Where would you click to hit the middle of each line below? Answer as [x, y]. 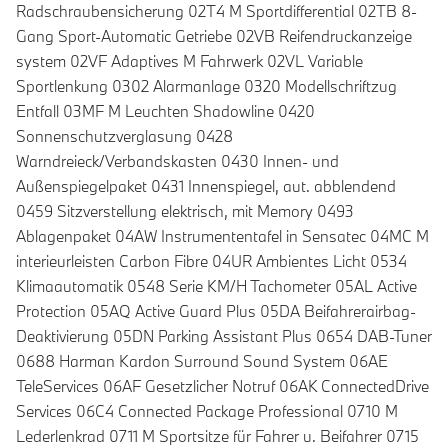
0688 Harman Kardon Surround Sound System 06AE [202, 361]
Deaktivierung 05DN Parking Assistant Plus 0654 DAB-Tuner [224, 336]
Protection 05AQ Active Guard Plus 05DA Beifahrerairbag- [216, 311]
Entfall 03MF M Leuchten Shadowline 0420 [165, 111]
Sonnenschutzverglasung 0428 [124, 136]
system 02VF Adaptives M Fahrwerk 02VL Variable [189, 61]
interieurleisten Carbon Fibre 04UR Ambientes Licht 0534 [211, 261]
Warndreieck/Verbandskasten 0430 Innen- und [177, 161]
